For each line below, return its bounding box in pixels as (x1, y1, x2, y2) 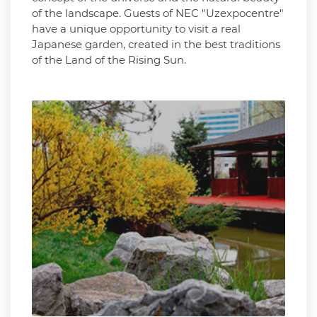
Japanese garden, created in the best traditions (32, 38, 280, 51)
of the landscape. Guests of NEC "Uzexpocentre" (32, 6, 284, 20)
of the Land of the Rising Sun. (32, 53, 186, 67)
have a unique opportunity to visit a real (32, 22, 241, 35)
